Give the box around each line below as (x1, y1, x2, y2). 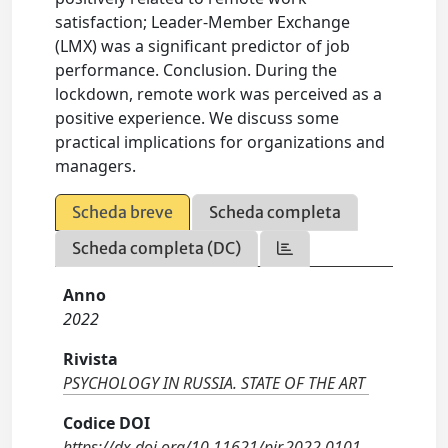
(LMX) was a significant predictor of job (55, 35, 351, 58)
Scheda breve (72, 202, 174, 223)
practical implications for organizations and (55, 131, 386, 154)
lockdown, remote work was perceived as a (55, 83, 383, 106)
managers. (55, 155, 137, 178)
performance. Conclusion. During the (55, 59, 338, 82)
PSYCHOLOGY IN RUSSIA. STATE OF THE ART (63, 372, 366, 395)
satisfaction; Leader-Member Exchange (55, 11, 351, 34)
